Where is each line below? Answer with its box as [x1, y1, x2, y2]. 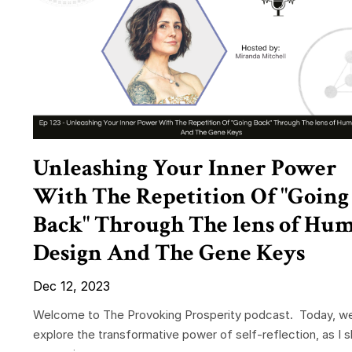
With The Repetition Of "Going [33, 181, 349, 213]
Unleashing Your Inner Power [33, 153, 337, 185]
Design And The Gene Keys [33, 238, 305, 269]
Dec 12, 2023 [33, 278, 110, 295]
